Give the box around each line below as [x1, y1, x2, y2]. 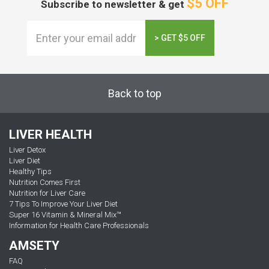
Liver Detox [9, 145, 46, 155]
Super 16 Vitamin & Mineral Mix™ [9, 210, 121, 220]
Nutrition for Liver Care [9, 189, 85, 198]
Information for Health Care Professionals [9, 221, 149, 231]
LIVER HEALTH [9, 127, 92, 142]
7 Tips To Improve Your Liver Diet [9, 199, 118, 209]
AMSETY [9, 238, 59, 253]
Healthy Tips [9, 167, 52, 177]
